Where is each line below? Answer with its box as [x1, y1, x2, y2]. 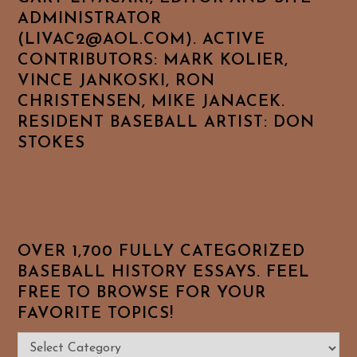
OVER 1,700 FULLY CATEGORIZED [18, 243, 306, 260]
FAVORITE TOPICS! [18, 305, 175, 322]
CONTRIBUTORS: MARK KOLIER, [18, 52, 289, 69]
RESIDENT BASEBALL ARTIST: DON [18, 114, 316, 131]
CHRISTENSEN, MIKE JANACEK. [18, 93, 286, 110]
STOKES [18, 135, 86, 151]
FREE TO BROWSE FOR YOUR [18, 284, 267, 301]
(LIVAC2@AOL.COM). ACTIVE [18, 31, 266, 48]
